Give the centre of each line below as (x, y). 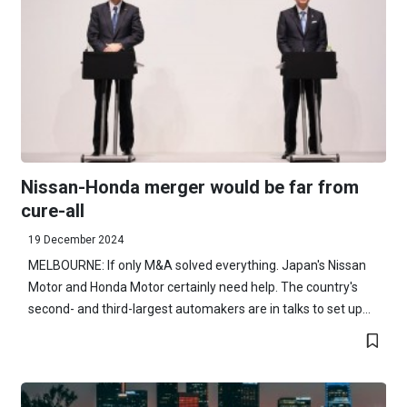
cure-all (52, 210)
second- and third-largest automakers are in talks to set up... (199, 308)
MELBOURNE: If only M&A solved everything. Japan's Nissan (197, 265)
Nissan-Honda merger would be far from (189, 187)
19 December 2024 (75, 239)
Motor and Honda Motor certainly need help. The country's (193, 287)
